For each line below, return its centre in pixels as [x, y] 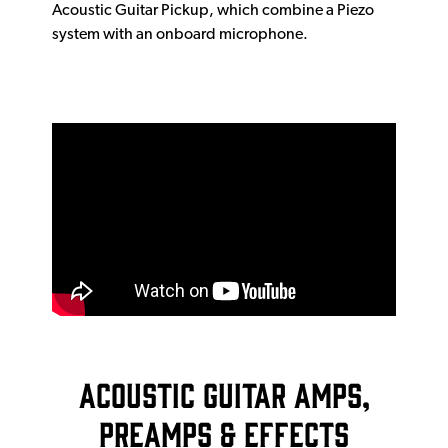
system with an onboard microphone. [180, 34]
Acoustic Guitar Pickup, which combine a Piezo [213, 10]
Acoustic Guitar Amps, [224, 394]
